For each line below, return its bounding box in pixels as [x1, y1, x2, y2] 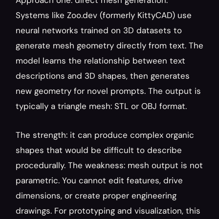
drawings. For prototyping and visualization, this [16, 205, 200, 216]
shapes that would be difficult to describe [16, 145, 182, 155]
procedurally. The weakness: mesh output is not [16, 160, 203, 171]
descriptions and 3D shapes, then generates [16, 70, 190, 81]
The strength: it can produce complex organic [16, 130, 194, 140]
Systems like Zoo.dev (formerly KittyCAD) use [16, 10, 192, 21]
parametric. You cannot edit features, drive [16, 175, 183, 186]
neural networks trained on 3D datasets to [16, 25, 182, 36]
